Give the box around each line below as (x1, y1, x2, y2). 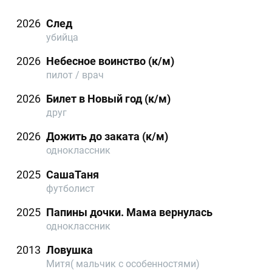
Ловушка (46, 243, 93, 257)
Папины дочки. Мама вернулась (46, 205, 213, 219)
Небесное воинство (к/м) (46, 54, 175, 67)
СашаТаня (46, 168, 100, 181)
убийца (46, 31, 79, 43)
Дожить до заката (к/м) (46, 130, 169, 143)
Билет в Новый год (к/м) (46, 92, 171, 106)
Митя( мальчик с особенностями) (46, 258, 200, 270)
